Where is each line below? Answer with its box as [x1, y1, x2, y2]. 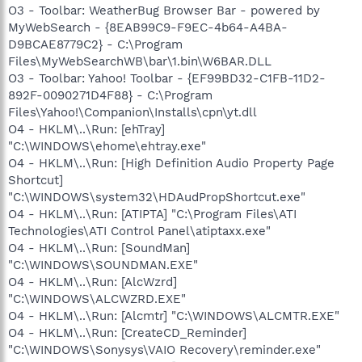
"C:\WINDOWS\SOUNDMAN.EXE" [8, 257, 198, 272]
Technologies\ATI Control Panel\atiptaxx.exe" [8, 223, 271, 238]
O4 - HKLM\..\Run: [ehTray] [8, 121, 165, 137]
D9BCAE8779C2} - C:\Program [8, 36, 183, 52]
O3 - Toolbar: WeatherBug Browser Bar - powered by [8, 2, 320, 18]
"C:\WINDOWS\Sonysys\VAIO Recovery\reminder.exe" [8, 342, 321, 357]
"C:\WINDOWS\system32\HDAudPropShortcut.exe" [8, 189, 305, 204]
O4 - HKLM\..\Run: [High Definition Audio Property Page [8, 155, 335, 170]
